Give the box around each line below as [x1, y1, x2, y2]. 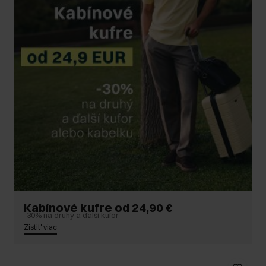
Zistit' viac [24, 223, 57, 232]
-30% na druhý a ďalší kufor [24, 210, 119, 220]
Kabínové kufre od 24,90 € [24, 200, 173, 216]
